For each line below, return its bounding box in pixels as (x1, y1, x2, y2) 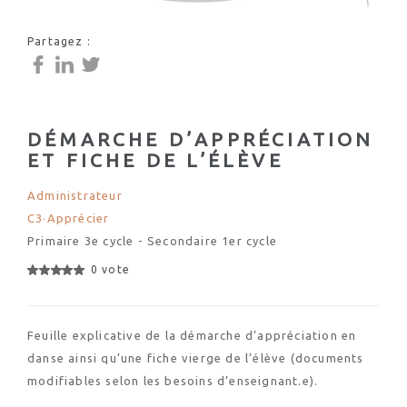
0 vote (90, 263, 130, 275)
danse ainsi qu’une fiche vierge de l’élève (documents (27, 352, 364, 364)
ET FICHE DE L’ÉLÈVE (27, 149, 283, 171)
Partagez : (27, 35, 91, 47)
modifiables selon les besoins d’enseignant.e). (27, 374, 319, 387)
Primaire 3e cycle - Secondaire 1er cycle (27, 234, 278, 247)
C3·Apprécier (27, 212, 110, 224)
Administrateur (27, 189, 123, 202)
